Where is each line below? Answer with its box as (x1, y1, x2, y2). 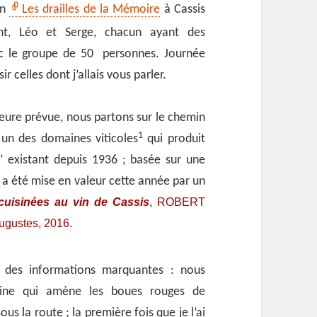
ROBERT (156, 195, 205, 209)
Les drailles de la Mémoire (22, 3, 161, 17)
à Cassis (160, 3, 205, 17)
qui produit (142, 132, 205, 146)
